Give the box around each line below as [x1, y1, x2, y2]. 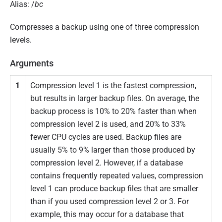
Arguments [10, 58, 54, 68]
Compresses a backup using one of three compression [10, 22, 199, 32]
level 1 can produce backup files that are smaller [30, 184, 198, 193]
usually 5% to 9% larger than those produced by [30, 145, 195, 155]
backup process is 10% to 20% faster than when [30, 107, 197, 116]
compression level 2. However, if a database [30, 158, 183, 167]
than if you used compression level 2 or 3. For [30, 197, 189, 206]
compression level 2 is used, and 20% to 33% [30, 119, 186, 129]
